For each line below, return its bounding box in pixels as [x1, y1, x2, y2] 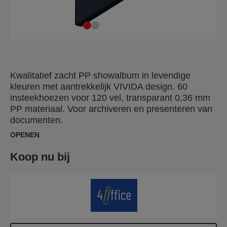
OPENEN [10, 131, 40, 139]
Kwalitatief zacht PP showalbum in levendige [10, 70, 191, 81]
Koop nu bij [10, 150, 70, 163]
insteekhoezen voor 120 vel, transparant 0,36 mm [10, 93, 210, 103]
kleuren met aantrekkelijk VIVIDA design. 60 [10, 82, 187, 92]
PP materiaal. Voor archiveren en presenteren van [10, 104, 212, 114]
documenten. [10, 115, 63, 125]
